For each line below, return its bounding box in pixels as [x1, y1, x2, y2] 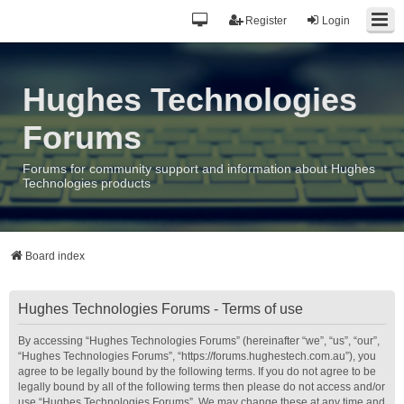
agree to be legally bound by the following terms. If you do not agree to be [18, 365, 376, 378]
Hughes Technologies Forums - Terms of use [18, 301, 303, 317]
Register [245, 14, 287, 27]
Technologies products [23, 176, 151, 190]
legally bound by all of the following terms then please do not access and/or [18, 381, 385, 393]
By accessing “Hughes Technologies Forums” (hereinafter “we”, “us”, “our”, [18, 335, 380, 347]
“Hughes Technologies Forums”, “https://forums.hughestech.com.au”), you [18, 350, 376, 363]
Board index [25, 250, 85, 262]
